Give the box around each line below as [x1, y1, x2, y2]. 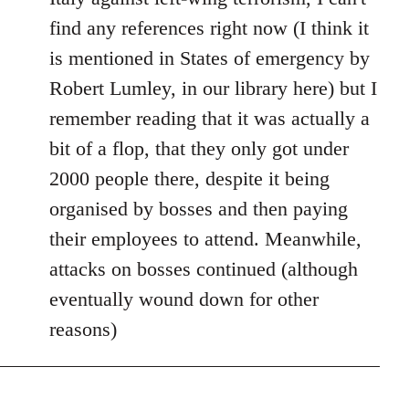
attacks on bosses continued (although [49, 257, 358, 280]
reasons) [49, 317, 117, 341]
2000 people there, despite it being [49, 166, 330, 190]
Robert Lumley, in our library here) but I [49, 76, 377, 100]
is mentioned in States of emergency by [49, 46, 370, 69]
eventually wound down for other [49, 287, 319, 310]
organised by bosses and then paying [49, 196, 348, 220]
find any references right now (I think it [49, 16, 369, 39]
